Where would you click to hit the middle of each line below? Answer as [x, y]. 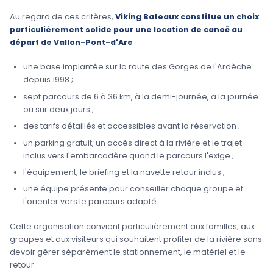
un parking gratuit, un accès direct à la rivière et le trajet [132, 143]
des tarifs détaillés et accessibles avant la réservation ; [131, 126]
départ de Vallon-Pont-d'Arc [71, 43]
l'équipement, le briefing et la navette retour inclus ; [124, 172]
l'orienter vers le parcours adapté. [90, 202]
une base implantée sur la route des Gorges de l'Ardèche [137, 67]
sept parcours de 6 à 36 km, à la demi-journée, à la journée [140, 96]
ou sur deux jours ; [58, 109]
